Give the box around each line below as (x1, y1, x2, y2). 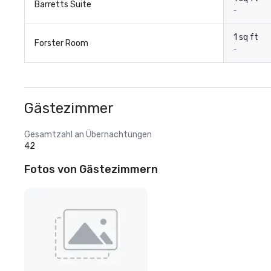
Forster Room (34, 38, 88, 48)
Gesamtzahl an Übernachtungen (24, 129, 152, 140)
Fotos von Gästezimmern (24, 163, 158, 176)
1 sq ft (233, 32, 258, 42)
